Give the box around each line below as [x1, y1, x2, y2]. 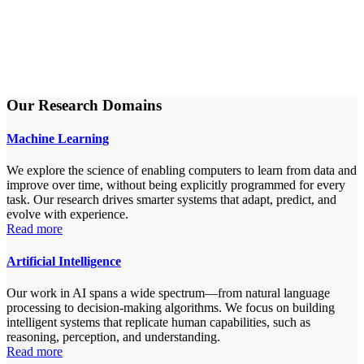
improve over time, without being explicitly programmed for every [6, 178, 345, 193]
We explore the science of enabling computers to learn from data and [6, 163, 357, 178]
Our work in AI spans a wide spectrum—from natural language [6, 285, 330, 300]
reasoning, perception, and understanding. [6, 329, 220, 344]
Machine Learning [6, 132, 109, 146]
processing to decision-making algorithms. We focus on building [6, 300, 335, 314]
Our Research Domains [6, 96, 162, 114]
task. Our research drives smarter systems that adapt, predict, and [6, 193, 336, 207]
